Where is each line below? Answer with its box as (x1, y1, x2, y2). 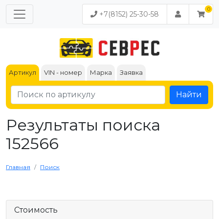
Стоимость (14, 205, 58, 215)
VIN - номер (44, 68, 82, 76)
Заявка (120, 68, 143, 76)
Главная (6, 163, 30, 171)
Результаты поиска (6, 115, 160, 134)
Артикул (9, 68, 36, 76)
